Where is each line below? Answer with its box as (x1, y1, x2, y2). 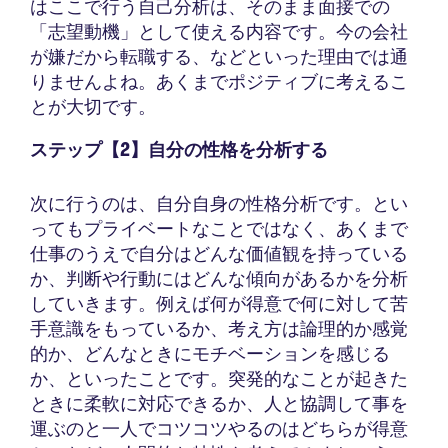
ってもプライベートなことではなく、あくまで (30, 218, 408, 240)
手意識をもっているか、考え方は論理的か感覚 (30, 318, 408, 340)
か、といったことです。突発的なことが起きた (30, 368, 408, 390)
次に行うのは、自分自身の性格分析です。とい (30, 193, 408, 215)
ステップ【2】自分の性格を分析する (30, 138, 328, 163)
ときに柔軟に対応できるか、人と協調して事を (30, 393, 408, 415)
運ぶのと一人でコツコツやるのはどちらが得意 (30, 418, 408, 440)
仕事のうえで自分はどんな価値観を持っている (30, 243, 408, 265)
